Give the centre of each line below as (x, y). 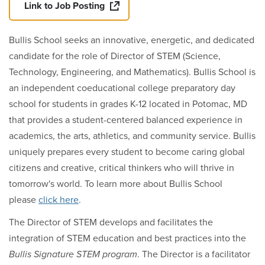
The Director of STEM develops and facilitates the (111, 222)
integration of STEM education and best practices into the (127, 238)
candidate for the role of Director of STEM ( (97, 56)
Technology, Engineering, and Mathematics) (99, 72)
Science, (203, 56)
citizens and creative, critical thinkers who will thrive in (122, 168)
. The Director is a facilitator (194, 254)
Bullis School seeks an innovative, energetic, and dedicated (132, 40)
